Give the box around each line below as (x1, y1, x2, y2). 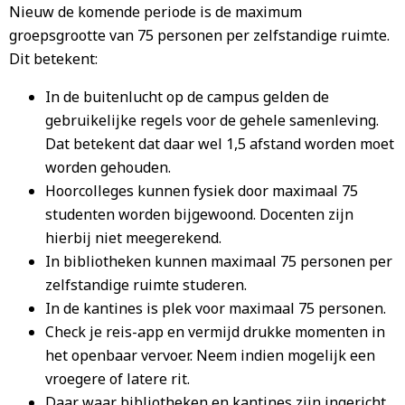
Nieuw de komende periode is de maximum (9, 2, 302, 22)
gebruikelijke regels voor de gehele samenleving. (45, 110, 379, 130)
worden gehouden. (45, 157, 171, 177)
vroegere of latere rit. (45, 369, 190, 389)
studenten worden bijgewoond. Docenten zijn (45, 204, 353, 224)
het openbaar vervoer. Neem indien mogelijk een (45, 345, 375, 365)
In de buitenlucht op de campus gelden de (45, 87, 329, 107)
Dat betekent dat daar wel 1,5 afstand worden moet (45, 134, 394, 154)
